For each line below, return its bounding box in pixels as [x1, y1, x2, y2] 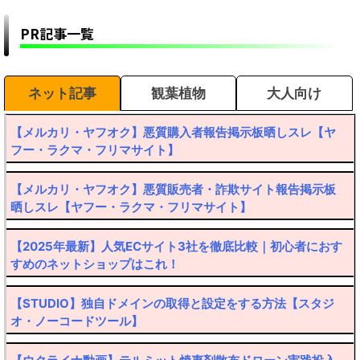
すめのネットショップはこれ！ [10, 256, 179, 272]
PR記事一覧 [20, 22, 94, 43]
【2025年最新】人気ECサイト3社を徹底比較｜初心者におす [10, 238, 342, 254]
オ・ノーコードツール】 [10, 313, 143, 329]
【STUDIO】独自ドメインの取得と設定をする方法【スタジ [10, 295, 334, 311]
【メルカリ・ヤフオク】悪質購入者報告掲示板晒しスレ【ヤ [10, 124, 336, 140]
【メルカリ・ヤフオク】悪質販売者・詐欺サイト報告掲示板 [10, 181, 336, 197]
